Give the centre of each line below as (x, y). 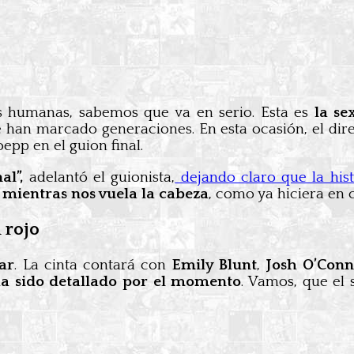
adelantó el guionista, (99, 177)
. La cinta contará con (93, 265)
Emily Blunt (214, 265)
